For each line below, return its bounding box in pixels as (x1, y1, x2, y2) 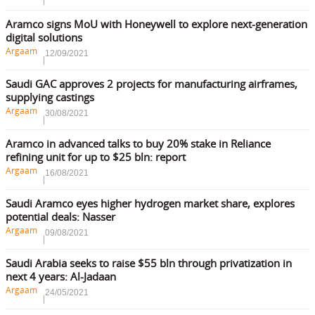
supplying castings (6, 89, 94, 104)
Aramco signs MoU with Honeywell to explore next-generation (6, 16, 307, 31)
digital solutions (6, 30, 82, 44)
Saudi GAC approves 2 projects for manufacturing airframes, (6, 76, 297, 91)
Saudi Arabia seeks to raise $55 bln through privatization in (6, 255, 292, 270)
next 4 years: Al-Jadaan (6, 269, 116, 283)
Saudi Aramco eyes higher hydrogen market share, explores (6, 195, 295, 210)
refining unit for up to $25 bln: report (6, 149, 186, 164)
